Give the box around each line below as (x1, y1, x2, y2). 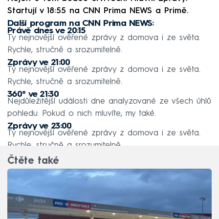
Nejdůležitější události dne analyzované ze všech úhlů (7, 97, 211, 106)
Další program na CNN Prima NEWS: (7, 19, 154, 28)
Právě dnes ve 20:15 (7, 26, 86, 35)
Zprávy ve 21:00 (7, 58, 70, 67)
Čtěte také (7, 156, 59, 167)
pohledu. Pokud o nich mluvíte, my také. (7, 109, 156, 118)
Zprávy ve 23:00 (7, 121, 72, 131)
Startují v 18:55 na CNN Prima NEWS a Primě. (7, 6, 189, 15)
